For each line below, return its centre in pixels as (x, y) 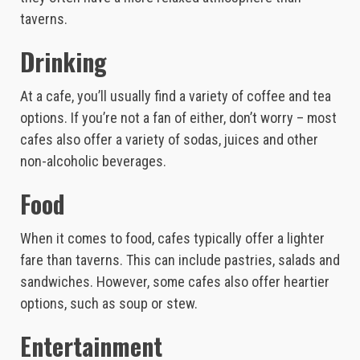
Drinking (63, 61)
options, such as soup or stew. (109, 303)
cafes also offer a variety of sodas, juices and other (169, 139)
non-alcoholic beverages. (93, 161)
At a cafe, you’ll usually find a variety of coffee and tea (176, 96)
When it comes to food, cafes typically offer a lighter (172, 238)
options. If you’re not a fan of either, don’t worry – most (178, 117)
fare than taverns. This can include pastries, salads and (180, 260)
